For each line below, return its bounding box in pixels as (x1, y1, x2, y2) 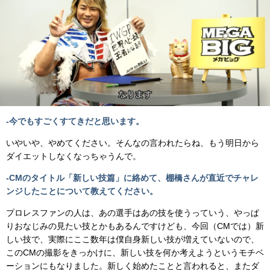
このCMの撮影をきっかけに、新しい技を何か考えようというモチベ (6, 247, 264, 257)
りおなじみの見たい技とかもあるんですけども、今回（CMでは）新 (6, 221, 264, 231)
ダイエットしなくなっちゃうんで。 (6, 151, 141, 161)
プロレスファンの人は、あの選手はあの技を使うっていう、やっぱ (6, 207, 259, 218)
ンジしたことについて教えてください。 (6, 186, 158, 196)
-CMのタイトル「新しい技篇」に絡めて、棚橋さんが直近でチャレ (6, 172, 259, 183)
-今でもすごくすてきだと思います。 (6, 116, 144, 126)
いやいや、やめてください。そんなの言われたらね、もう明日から (6, 137, 259, 148)
